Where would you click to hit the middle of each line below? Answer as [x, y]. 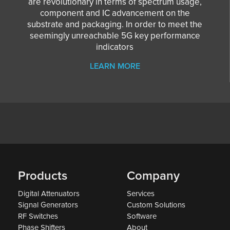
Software [142, 216]
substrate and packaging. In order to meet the [115, 24]
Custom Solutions [156, 205]
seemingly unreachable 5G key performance [115, 35]
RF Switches [38, 216]
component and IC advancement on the [115, 13]
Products [43, 176]
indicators [115, 47]
